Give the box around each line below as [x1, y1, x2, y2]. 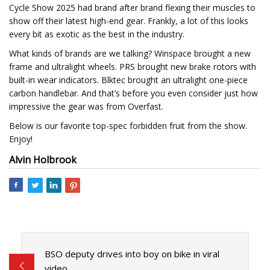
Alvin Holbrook [9, 153, 77, 166]
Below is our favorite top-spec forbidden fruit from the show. [9, 120, 247, 131]
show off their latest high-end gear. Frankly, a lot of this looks [9, 15, 248, 27]
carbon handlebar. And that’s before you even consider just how [9, 87, 258, 99]
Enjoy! [9, 133, 33, 145]
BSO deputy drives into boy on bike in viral [44, 248, 219, 260]
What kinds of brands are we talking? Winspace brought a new [9, 48, 251, 59]
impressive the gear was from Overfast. [9, 101, 163, 112]
